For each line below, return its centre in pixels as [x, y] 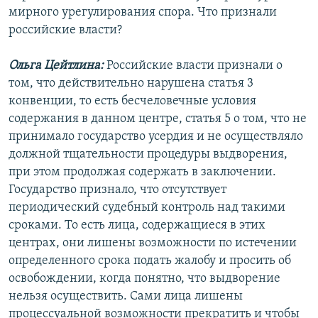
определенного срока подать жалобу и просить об [150, 261]
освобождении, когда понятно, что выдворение [144, 279]
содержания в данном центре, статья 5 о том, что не [158, 119]
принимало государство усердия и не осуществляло [156, 137]
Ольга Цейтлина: [56, 66]
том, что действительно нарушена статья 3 [131, 84]
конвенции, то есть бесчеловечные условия [132, 102]
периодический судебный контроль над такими [147, 208]
